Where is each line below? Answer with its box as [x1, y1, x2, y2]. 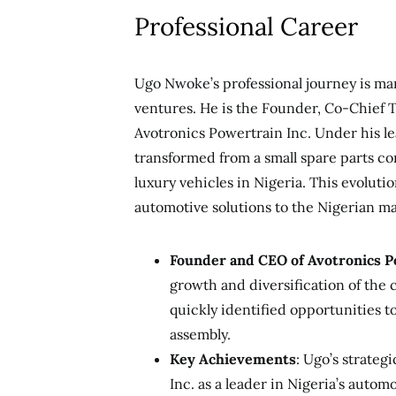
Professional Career [134, 11, 358, 42]
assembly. [170, 325, 231, 343]
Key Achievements [170, 350, 296, 368]
